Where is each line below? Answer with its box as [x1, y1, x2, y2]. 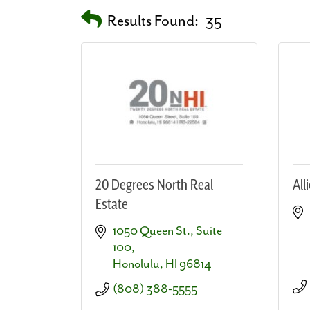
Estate [95, 196, 128, 213]
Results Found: [107, 12, 199, 30]
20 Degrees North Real [95, 176, 213, 194]
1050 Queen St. [113, 224, 190, 238]
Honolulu [113, 257, 160, 271]
